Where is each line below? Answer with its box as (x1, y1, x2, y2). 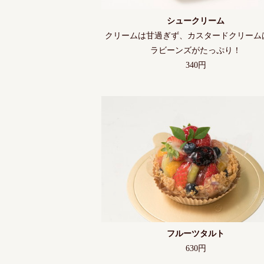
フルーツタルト (167, 229, 225, 238)
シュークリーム (167, 16, 225, 26)
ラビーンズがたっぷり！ (150, 46, 241, 55)
